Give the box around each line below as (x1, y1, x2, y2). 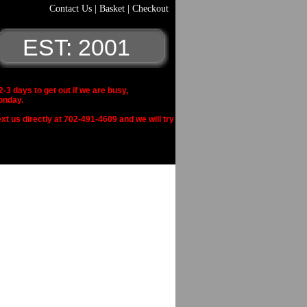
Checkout (132, 3, 169, 14)
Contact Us (49, 3, 95, 14)
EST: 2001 (10, 34, 130, 60)
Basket (99, 3, 127, 14)
